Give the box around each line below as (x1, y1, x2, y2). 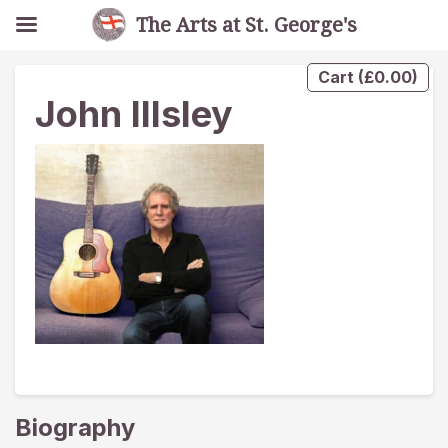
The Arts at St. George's (135, 13, 357, 37)
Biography (15, 413, 135, 442)
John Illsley (35, 92, 233, 136)
